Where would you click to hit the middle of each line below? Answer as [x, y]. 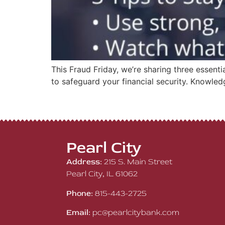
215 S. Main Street [138, 162]
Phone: [80, 193]
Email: [78, 213]
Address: [84, 162]
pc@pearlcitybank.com [136, 213]
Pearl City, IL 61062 [102, 174]
